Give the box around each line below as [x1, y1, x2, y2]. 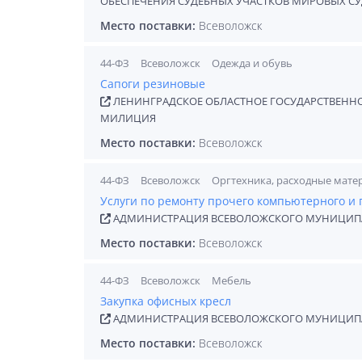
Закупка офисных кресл [100, 293, 231, 309]
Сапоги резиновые [100, 76, 205, 91]
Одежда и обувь [212, 56, 293, 70]
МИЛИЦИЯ [100, 111, 156, 125]
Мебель [212, 273, 251, 288]
